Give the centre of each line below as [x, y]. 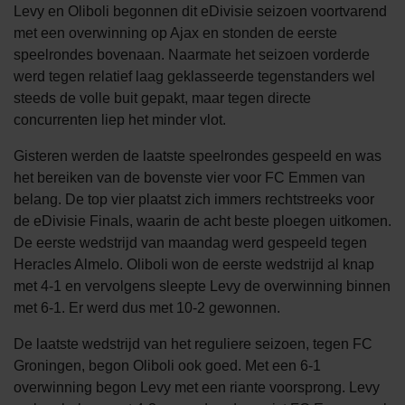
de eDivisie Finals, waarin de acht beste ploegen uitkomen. [202, 221]
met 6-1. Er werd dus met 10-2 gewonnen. [147, 307]
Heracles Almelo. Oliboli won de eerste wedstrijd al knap [194, 264]
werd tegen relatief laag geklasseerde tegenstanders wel [194, 76]
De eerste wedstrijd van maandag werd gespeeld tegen [190, 242]
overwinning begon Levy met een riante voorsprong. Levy [197, 387]
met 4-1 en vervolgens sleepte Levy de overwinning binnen [202, 286]
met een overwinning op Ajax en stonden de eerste [175, 33]
